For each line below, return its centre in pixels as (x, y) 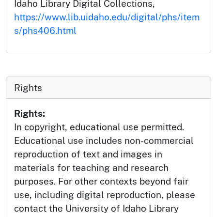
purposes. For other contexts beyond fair (101, 181)
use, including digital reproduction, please (105, 194)
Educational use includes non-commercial (104, 140)
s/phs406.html (45, 30)
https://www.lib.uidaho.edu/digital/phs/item (107, 17)
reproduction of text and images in (88, 154)
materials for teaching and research (91, 167)
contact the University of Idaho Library (96, 208)
